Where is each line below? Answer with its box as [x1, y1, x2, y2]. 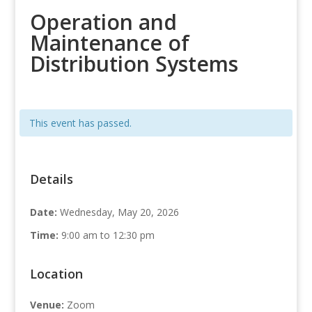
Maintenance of [29, 29, 189, 58]
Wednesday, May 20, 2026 [59, 205, 179, 219]
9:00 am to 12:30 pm [61, 228, 155, 242]
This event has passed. [29, 116, 132, 130]
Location [29, 265, 83, 283]
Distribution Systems [29, 49, 238, 79]
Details [29, 171, 73, 188]
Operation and [29, 8, 177, 37]
